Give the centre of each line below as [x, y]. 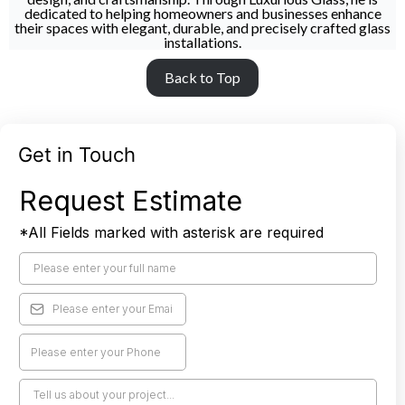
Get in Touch [77, 154]
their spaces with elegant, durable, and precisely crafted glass [202, 27]
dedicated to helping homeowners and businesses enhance [202, 13]
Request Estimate [131, 200]
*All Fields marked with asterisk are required [171, 232]
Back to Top [202, 77]
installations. [202, 42]
